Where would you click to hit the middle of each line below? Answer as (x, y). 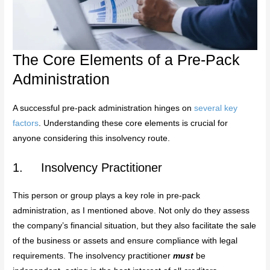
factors (26, 123)
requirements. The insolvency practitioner (93, 256)
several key (216, 108)
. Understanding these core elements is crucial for (133, 123)
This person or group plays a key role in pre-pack (107, 195)
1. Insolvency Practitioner (88, 167)
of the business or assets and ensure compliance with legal (125, 240)
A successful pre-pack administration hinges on (104, 108)
